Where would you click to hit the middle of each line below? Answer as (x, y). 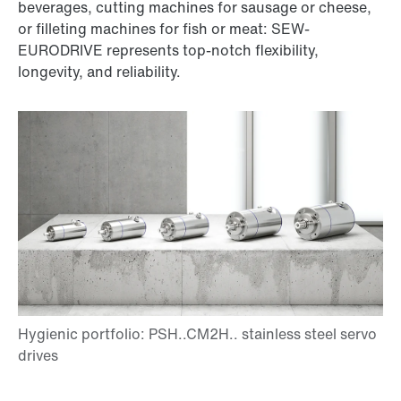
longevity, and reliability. (99, 72)
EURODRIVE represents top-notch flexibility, (168, 50)
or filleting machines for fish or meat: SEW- (164, 29)
